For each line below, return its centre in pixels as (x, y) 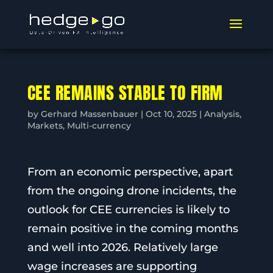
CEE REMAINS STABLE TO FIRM (125, 93)
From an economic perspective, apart (130, 172)
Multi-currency (99, 126)
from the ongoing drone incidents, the (132, 191)
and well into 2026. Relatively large (122, 247)
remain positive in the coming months (133, 229)
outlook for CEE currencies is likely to (128, 210)
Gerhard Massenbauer (89, 114)
